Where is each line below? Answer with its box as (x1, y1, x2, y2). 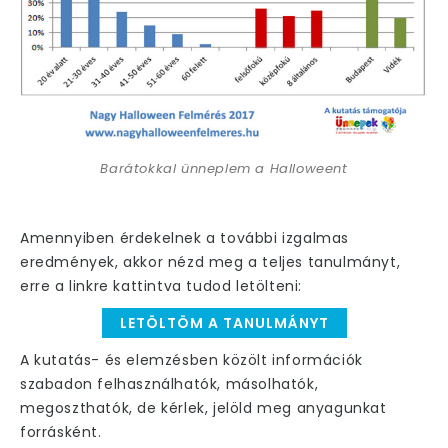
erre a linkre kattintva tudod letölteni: (20, 275, 303, 296)
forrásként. (20, 421, 102, 442)
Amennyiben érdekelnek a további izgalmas (20, 227, 350, 248)
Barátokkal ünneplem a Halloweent (100, 158, 348, 178)
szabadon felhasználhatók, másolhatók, (20, 373, 319, 394)
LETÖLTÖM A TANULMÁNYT (119, 312, 329, 333)
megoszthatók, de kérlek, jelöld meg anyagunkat (20, 397, 387, 418)
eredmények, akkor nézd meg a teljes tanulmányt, (20, 251, 401, 272)
